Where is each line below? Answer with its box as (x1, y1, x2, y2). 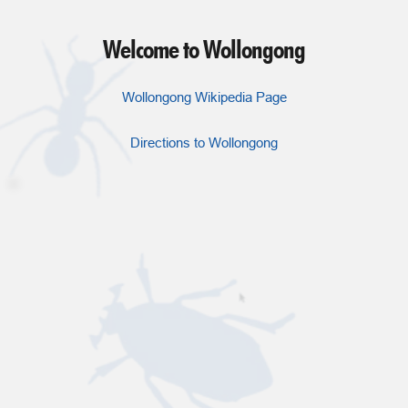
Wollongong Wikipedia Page (121, 88, 287, 105)
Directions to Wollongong (130, 134, 278, 150)
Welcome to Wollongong (103, 33, 305, 65)
